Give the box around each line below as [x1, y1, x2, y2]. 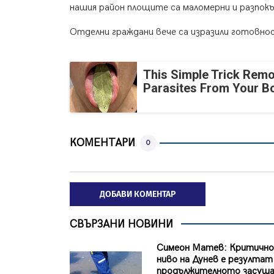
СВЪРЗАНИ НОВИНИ [70, 217, 173, 231]
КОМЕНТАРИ [70, 136, 135, 150]
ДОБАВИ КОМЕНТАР [100, 188, 176, 199]
